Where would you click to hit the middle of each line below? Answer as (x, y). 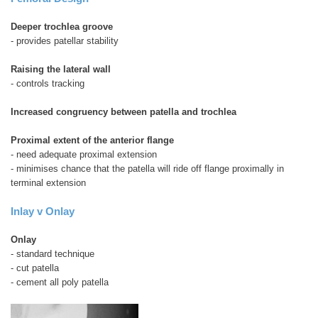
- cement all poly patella (60, 282)
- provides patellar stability (65, 40)
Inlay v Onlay (43, 211)
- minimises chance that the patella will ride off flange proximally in (147, 168)
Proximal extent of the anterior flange (92, 140)
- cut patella (35, 268)
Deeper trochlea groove (62, 26)
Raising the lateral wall (61, 69)
